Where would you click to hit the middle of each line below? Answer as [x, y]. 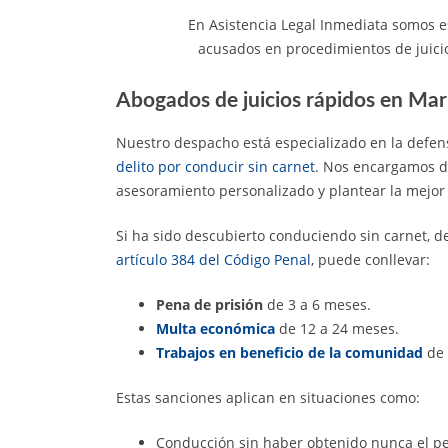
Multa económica [215, 328]
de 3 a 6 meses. [317, 304]
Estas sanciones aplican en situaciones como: [268, 397]
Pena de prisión [209, 304]
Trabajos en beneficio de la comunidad [289, 352]
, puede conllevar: [370, 259]
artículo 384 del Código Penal [213, 259]
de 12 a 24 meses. [337, 328]
